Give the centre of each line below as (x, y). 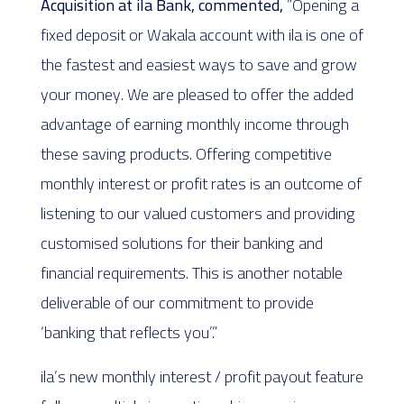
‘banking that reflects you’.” (129, 332)
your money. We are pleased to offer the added (197, 94)
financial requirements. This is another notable (191, 273)
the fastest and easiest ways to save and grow (198, 64)
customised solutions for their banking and (181, 243)
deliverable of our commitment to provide (177, 303)
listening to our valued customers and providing (197, 213)
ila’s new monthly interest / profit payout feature (202, 376)
